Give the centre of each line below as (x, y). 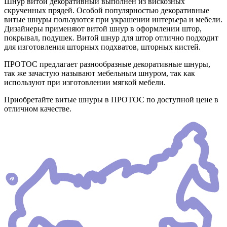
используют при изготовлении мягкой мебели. (85, 83)
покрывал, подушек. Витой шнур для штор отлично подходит (111, 38)
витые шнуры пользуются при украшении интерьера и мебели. (113, 20)
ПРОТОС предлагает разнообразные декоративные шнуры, (107, 64)
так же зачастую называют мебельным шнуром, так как (100, 73)
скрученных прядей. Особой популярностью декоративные (107, 11)
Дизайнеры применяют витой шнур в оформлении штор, (103, 29)
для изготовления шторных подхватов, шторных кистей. (102, 47)
